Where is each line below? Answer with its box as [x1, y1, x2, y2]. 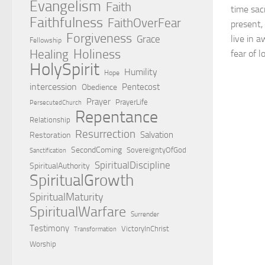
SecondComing [71, 145, 122, 155]
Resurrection [75, 127, 135, 141]
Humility [124, 66, 157, 77]
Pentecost [122, 82, 160, 92]
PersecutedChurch [30, 99, 82, 106]
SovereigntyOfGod [127, 146, 186, 154]
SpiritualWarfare [30, 203, 126, 220]
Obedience [82, 82, 117, 92]
